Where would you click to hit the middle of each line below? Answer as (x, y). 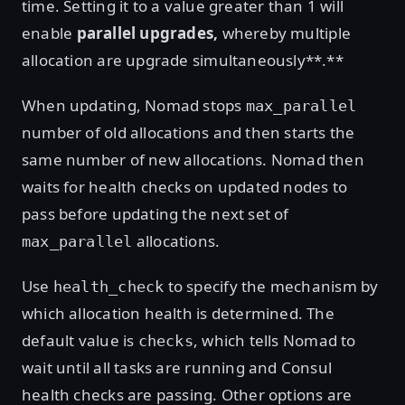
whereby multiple (284, 33)
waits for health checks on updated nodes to (185, 186)
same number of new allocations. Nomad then (193, 159)
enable (49, 33)
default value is (80, 340)
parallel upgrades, (147, 33)
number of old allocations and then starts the (188, 132)
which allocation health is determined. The (178, 313)
